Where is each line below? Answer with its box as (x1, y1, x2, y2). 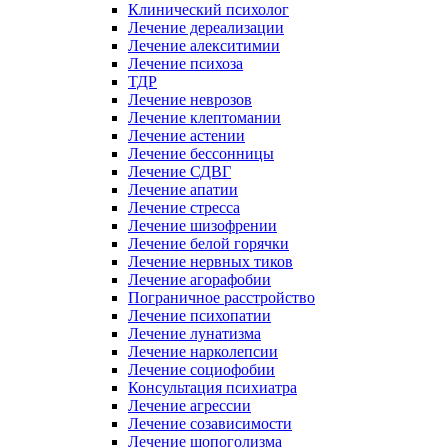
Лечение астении (128, 127, 245, 144)
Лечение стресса (128, 199, 240, 216)
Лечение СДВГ (128, 163, 231, 180)
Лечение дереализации (128, 19, 284, 36)
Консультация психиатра (128, 379, 297, 396)
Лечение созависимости (128, 415, 292, 432)
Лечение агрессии (128, 397, 251, 414)
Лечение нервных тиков (128, 253, 293, 270)
